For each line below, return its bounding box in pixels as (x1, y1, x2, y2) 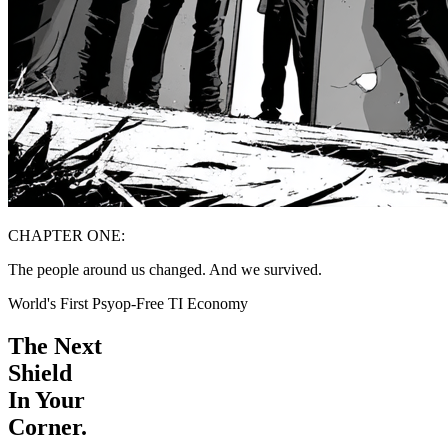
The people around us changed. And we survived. (8, 261, 322, 278)
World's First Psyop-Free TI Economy (8, 295, 248, 312)
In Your (8, 386, 85, 413)
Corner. (8, 413, 87, 440)
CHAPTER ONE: (8, 227, 125, 244)
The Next (8, 332, 102, 359)
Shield (8, 359, 72, 386)
